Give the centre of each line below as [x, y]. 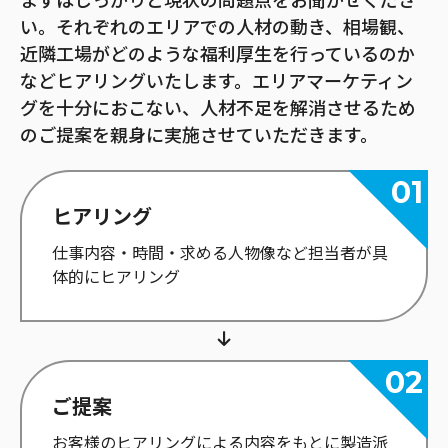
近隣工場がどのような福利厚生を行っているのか [217, 54]
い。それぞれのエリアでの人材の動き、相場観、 [217, 27]
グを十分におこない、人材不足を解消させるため [218, 108]
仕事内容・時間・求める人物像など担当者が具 [220, 253]
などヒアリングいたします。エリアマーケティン [216, 81]
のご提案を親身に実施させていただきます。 [199, 135]
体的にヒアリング [116, 277]
